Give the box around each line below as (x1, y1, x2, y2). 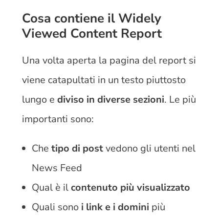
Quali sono (31, 200, 79, 214)
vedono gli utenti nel (103, 141, 196, 155)
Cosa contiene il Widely (22, 9, 161, 27)
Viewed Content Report (22, 24, 162, 42)
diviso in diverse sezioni (57, 92, 164, 106)
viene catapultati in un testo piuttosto (22, 73, 186, 87)
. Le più (164, 92, 196, 106)
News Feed (31, 161, 82, 175)
